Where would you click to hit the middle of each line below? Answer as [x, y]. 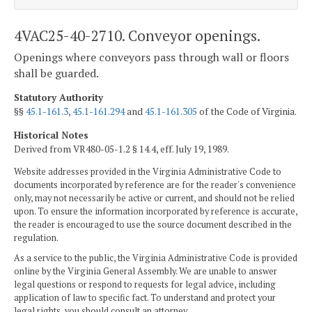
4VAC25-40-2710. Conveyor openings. [137, 35]
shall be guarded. [56, 73]
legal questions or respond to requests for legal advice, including [145, 285]
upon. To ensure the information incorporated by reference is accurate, [156, 212]
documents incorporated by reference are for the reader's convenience [155, 185]
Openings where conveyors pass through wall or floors [151, 57]
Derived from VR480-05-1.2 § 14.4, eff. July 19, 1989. [122, 149]
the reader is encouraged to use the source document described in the [153, 225]
